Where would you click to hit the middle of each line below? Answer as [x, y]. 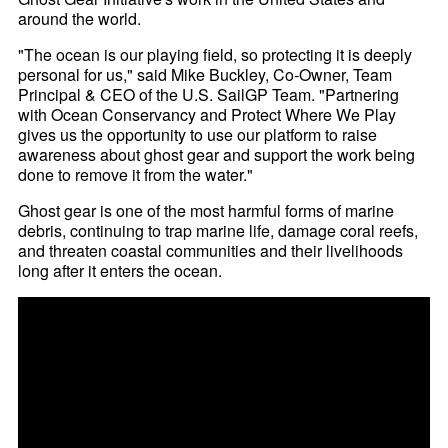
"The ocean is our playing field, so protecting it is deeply [215, 55]
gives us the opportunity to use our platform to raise [198, 135]
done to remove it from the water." [136, 175]
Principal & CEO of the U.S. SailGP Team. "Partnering [209, 95]
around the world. [80, 19]
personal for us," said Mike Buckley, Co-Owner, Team [205, 75]
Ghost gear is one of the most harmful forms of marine [206, 211]
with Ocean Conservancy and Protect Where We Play [207, 115]
